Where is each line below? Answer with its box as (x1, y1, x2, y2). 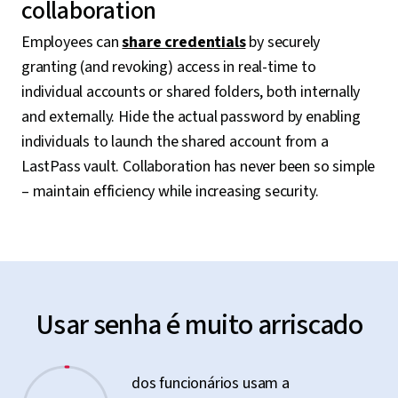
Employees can (21, 31, 123, 53)
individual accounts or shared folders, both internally (21, 81, 361, 103)
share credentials (122, 31, 246, 53)
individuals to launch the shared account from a (21, 131, 329, 153)
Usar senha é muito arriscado (35, 305, 363, 346)
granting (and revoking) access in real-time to (21, 56, 316, 78)
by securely (245, 31, 321, 53)
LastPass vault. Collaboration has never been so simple (21, 155, 376, 178)
